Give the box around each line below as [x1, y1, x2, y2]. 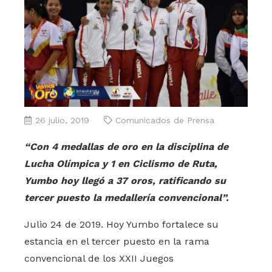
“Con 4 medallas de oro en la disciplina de [24, 141, 228, 153]
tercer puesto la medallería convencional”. [24, 192, 229, 204]
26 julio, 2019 [35, 115, 89, 126]
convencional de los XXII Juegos [24, 253, 174, 265]
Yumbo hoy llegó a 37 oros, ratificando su [24, 175, 226, 187]
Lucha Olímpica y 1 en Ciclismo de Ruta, [24, 158, 217, 170]
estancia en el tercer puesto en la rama [24, 236, 209, 248]
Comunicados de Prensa [115, 115, 215, 126]
